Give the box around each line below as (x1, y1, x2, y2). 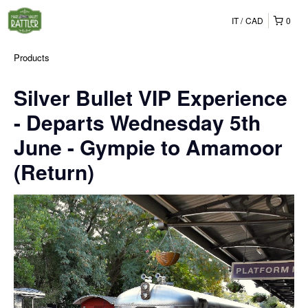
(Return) (14, 157, 94, 186)
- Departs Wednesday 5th (14, 107, 261, 137)
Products (14, 51, 49, 64)
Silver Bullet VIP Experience (14, 82, 287, 112)
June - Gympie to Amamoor (14, 132, 283, 162)
